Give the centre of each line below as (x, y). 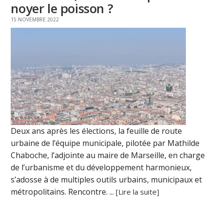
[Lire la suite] (138, 192)
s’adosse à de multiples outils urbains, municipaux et (107, 180)
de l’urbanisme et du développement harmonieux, (101, 168)
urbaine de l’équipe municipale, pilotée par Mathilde (105, 143)
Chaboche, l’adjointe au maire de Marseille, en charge (108, 155)
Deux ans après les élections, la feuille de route (97, 131)
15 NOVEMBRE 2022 (35, 20)
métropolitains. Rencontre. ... (64, 192)
